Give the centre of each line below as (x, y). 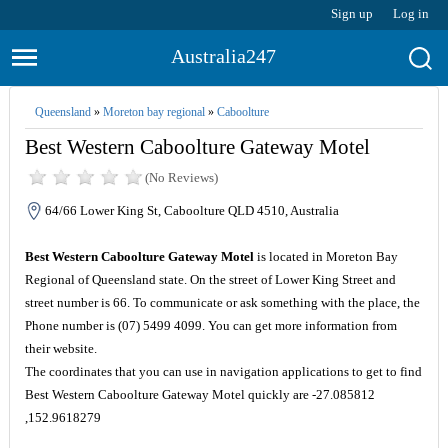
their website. (60, 348)
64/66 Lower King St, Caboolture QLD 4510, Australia (191, 210)
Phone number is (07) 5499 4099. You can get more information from (210, 325)
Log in (411, 13)
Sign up (352, 13)
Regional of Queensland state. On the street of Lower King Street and (210, 279)
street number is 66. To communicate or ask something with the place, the (222, 302)
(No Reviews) (181, 177)
